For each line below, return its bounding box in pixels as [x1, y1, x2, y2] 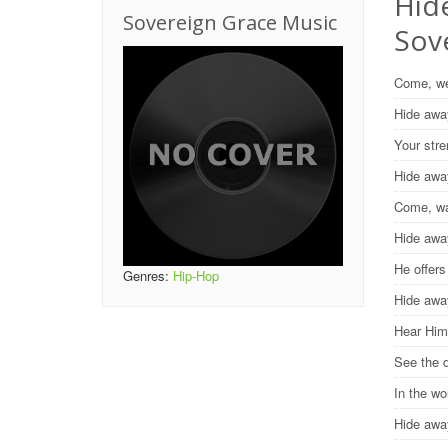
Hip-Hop [173, 266, 219, 286]
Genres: [123, 266, 173, 286]
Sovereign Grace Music [123, 9, 337, 36]
